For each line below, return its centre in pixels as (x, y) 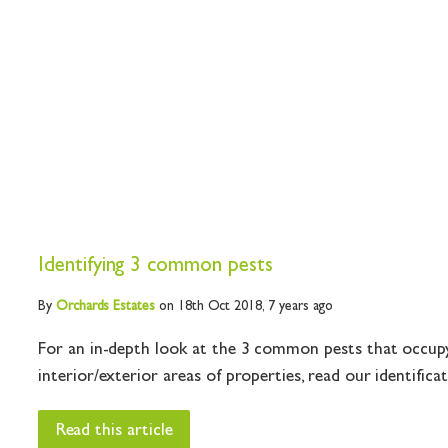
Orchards (82, 306)
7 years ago (301, 306)
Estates (132, 306)
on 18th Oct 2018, (211, 306)
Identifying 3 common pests (155, 267)
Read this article (114, 431)
